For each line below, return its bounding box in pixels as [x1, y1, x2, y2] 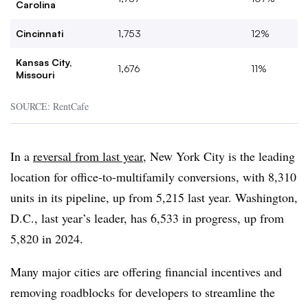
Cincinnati [16, 27, 63, 39]
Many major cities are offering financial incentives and [10, 263, 282, 280]
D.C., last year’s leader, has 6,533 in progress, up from [10, 210, 284, 226]
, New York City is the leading [143, 148, 295, 164]
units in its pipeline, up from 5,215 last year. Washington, [10, 189, 298, 206]
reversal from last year [33, 148, 143, 164]
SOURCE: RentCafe [10, 100, 89, 113]
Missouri [16, 69, 54, 80]
